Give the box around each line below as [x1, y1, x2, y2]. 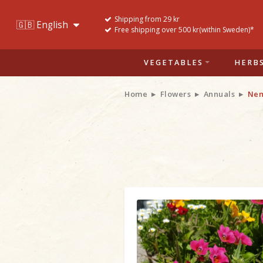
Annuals [203, 89, 235, 99]
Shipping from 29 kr [114, 14, 180, 24]
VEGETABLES [143, 58, 203, 68]
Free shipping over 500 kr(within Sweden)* [114, 25, 254, 35]
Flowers [160, 89, 191, 99]
